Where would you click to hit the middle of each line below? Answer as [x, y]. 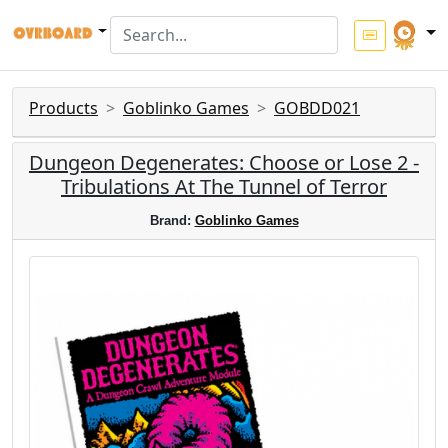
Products [63, 108]
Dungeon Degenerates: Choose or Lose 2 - [224, 162]
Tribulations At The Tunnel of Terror [224, 186]
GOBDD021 [317, 108]
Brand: [172, 220]
